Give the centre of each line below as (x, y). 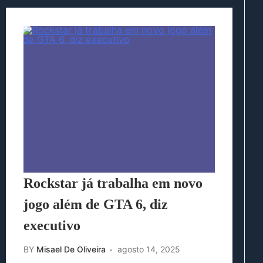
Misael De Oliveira (71, 249)
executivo (52, 226)
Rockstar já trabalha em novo (113, 183)
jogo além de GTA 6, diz (96, 205)
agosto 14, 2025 (149, 249)
